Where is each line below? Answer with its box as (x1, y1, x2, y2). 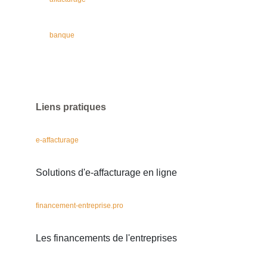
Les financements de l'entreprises (36, 233, 177, 243)
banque (49, 31, 74, 39)
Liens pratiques (36, 102, 106, 112)
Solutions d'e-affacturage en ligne (36, 167, 177, 178)
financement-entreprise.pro (36, 201, 123, 210)
